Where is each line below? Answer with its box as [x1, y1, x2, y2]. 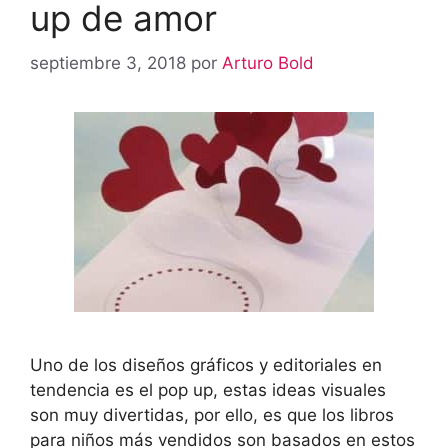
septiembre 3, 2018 [30, 52, 186, 73]
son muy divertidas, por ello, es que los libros [30, 404, 394, 425]
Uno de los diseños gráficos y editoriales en [30, 354, 382, 375]
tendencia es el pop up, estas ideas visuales [30, 379, 386, 400]
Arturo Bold [222, 52, 314, 73]
